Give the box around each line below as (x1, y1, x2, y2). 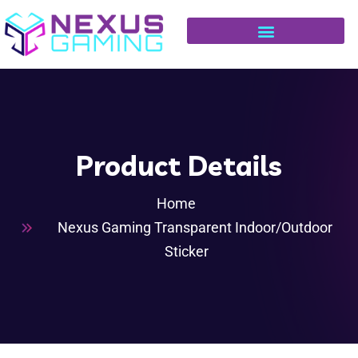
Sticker (164, 242, 209, 260)
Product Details (76, 148, 282, 183)
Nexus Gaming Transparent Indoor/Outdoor (58, 218, 332, 236)
